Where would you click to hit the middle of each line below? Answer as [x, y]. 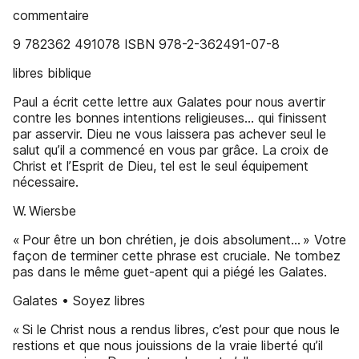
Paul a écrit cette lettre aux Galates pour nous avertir [169, 102]
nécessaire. [46, 182]
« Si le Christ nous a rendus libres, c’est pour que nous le [176, 329]
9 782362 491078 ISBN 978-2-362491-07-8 [146, 44]
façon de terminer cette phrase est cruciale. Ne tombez [177, 256]
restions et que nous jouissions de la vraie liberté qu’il [168, 345]
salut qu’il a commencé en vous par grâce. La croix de [171, 150]
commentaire [51, 15]
